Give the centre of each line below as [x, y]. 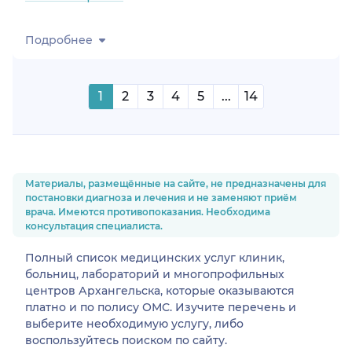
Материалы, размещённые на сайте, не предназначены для [176, 184]
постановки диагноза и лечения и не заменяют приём [161, 198]
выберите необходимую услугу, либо [134, 324]
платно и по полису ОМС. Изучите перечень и [161, 308]
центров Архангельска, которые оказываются [160, 291]
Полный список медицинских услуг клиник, [155, 258]
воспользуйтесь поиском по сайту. [126, 341]
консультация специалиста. [94, 226]
